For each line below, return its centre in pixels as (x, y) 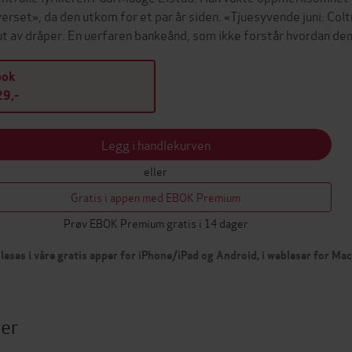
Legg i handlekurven (156, 144)
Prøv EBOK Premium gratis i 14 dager (156, 223)
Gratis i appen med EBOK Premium (156, 197)
